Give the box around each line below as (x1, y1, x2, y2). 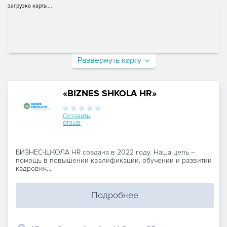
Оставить (63, 111, 90, 120)
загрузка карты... (8, 2, 52, 9)
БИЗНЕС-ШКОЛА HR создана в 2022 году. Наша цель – (16, 147, 195, 157)
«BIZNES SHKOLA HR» (63, 87, 157, 99)
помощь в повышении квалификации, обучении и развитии (16, 156, 212, 165)
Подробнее (91, 190, 138, 201)
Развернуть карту (78, 55, 141, 65)
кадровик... (16, 164, 51, 173)
